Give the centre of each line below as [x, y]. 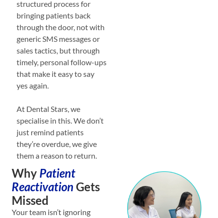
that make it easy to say [55, 73]
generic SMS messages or [58, 38]
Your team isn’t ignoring [51, 212]
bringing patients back [54, 15]
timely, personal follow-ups [62, 62]
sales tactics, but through [58, 50]
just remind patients [50, 132]
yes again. [33, 85]
